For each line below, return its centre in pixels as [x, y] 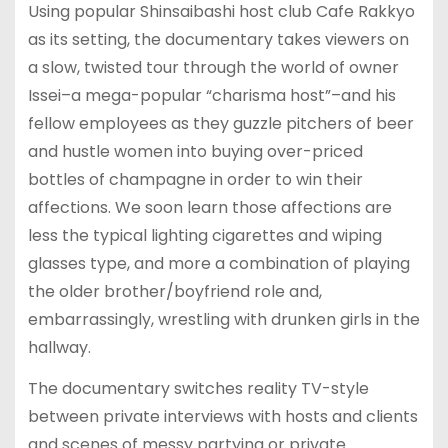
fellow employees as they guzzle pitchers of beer [220, 123]
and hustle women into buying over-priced [195, 151]
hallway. [59, 347]
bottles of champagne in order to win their [195, 179]
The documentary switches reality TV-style [198, 388]
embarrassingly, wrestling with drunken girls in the [223, 319]
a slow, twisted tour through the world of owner [213, 67]
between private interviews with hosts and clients [222, 416]
